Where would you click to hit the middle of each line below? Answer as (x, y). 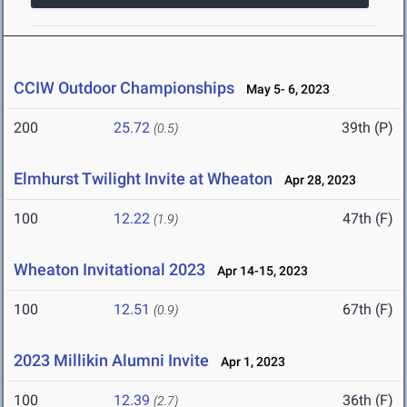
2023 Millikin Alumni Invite (111, 361)
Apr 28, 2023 (316, 180)
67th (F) (368, 310)
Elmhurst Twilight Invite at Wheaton (143, 179)
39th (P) (367, 128)
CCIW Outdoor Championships (124, 88)
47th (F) (368, 219)
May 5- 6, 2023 (284, 89)
